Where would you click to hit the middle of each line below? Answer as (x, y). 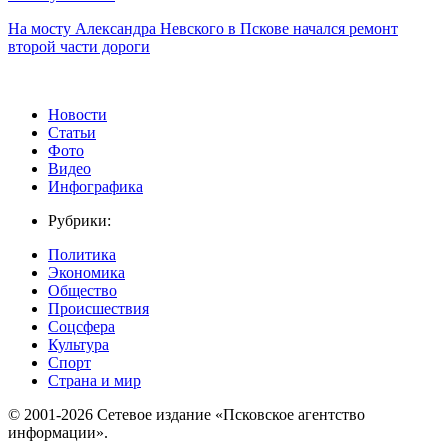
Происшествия (98, 309)
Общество (82, 291)
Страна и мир (94, 381)
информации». (58, 433)
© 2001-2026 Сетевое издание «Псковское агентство (186, 415)
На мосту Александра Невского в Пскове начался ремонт (203, 29)
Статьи (72, 133)
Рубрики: (79, 221)
